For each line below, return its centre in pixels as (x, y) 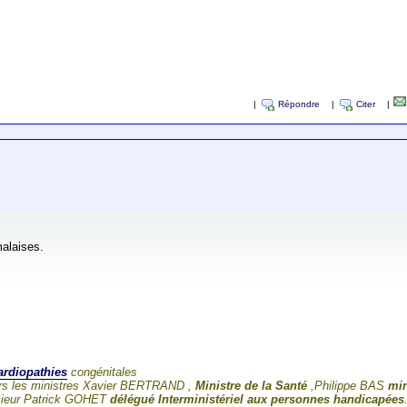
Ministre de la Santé (252, 386)
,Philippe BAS (348, 386)
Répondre (298, 104)
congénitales (103, 372)
